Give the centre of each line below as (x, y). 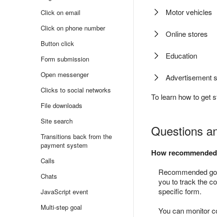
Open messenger (65, 74)
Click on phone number (73, 28)
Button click (57, 43)
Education (181, 55)
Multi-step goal (61, 207)
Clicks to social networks (76, 90)
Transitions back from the (76, 136)
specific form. (180, 191)
